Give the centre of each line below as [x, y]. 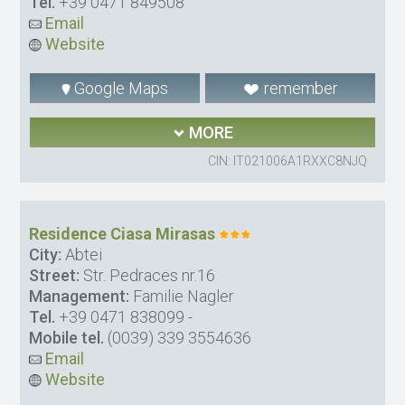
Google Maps [120, 88]
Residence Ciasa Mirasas [122, 233]
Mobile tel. [67, 337]
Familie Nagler [182, 296]
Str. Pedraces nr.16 [148, 275]
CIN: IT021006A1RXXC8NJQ [287, 160]
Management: [80, 296]
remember [299, 88]
